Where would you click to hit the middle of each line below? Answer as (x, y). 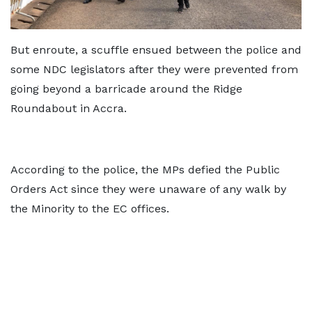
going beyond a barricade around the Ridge (126, 89)
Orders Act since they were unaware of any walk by (148, 189)
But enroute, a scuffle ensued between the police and (156, 50)
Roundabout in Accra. (69, 109)
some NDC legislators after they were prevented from (154, 70)
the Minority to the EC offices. (90, 209)
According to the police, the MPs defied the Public (145, 170)
